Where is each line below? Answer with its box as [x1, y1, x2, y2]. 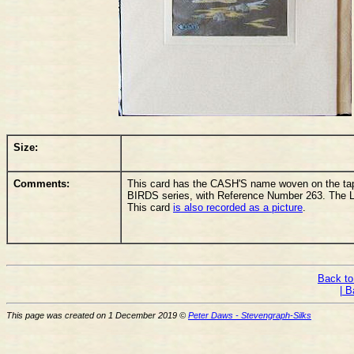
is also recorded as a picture [173, 201, 303, 213]
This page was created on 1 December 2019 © [6, 310, 188, 320]
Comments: [13, 177, 70, 190]
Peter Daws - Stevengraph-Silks [188, 310, 311, 320]
